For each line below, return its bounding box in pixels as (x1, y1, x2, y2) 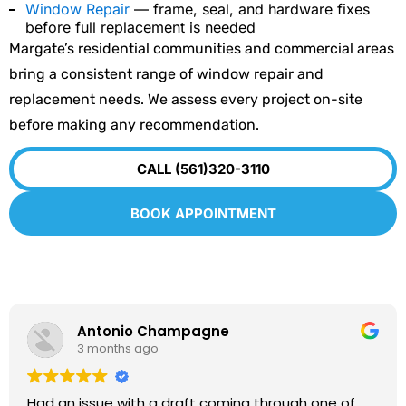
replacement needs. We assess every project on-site (9, 90, 362, 108)
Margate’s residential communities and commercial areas (9, 39, 394, 57)
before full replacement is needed (25, 17, 256, 36)
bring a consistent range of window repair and (9, 64, 324, 82)
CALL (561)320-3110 (136, 159, 270, 178)
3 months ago (77, 340, 159, 358)
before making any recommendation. (9, 115, 259, 133)
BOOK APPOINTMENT (130, 204, 276, 222)
